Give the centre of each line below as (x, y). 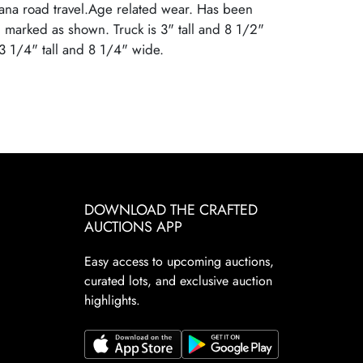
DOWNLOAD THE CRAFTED (171, 210)
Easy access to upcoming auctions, (179, 261)
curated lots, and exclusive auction (178, 281)
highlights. (112, 300)
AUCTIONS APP (133, 227)
